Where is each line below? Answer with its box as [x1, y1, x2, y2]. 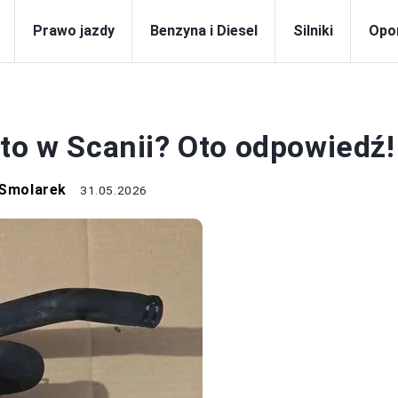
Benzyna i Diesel [150, 22, 258, 39]
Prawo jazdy [33, 22, 115, 39]
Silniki [293, 22, 333, 39]
